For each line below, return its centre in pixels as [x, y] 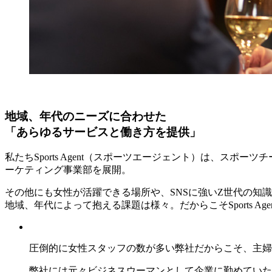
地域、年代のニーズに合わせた [86, 116]
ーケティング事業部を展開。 [68, 170]
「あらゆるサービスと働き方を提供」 [103, 132]
